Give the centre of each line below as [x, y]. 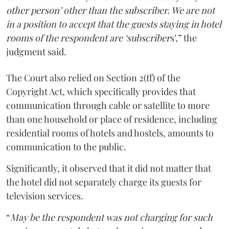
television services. [45, 196]
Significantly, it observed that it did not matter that [109, 168]
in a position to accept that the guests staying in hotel [114, 24]
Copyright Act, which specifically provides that [101, 91]
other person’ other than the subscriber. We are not [110, 10]
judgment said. [36, 52]
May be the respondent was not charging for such [111, 217]
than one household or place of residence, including [112, 119]
